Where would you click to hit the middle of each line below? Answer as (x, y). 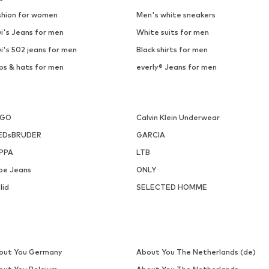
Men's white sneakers (176, 14)
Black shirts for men (172, 49)
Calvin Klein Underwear (178, 117)
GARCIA (150, 134)
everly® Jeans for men (176, 67)
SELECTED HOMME (171, 187)
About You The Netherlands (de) (196, 252)
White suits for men (172, 32)
